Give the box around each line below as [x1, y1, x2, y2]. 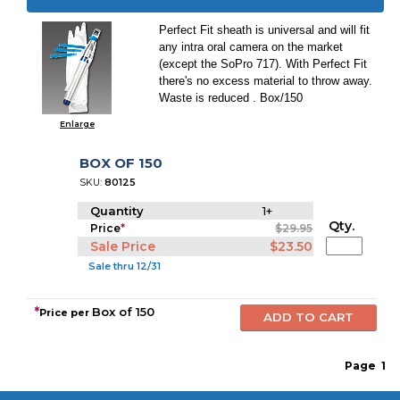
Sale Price [90, 238, 156, 254]
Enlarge [59, 119, 95, 129]
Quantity [90, 204, 148, 218]
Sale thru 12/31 [86, 260, 162, 272]
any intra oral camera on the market [159, 40, 344, 54]
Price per [39, 306, 93, 319]
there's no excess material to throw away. [159, 74, 373, 87]
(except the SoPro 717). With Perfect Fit [159, 57, 368, 71]
